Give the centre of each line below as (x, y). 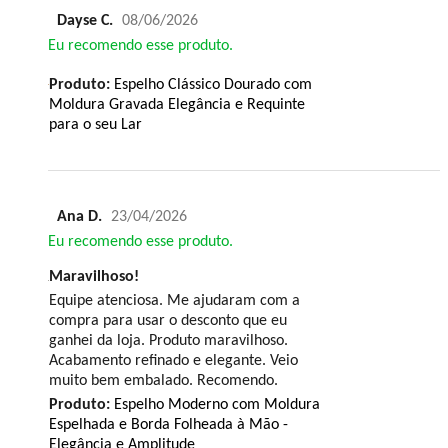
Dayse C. (85, 21)
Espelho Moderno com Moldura (215, 404)
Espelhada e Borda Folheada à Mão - (168, 424)
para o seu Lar (95, 125)
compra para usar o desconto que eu (168, 320)
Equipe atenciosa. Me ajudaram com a (174, 300)
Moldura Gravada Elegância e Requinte (177, 105)
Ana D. (79, 216)
